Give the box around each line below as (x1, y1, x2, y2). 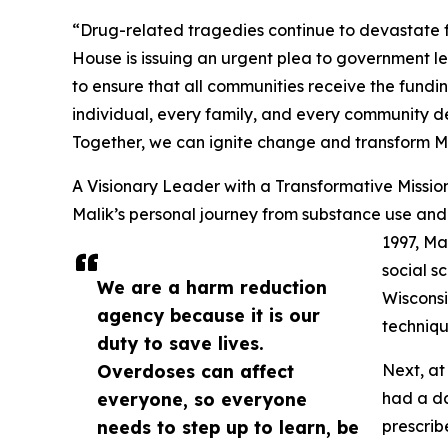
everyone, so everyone (97, 388, 307, 411)
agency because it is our (97, 304, 320, 327)
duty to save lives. (97, 332, 264, 355)
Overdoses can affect (97, 360, 294, 383)
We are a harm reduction (97, 276, 327, 299)
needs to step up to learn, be (97, 416, 359, 439)
